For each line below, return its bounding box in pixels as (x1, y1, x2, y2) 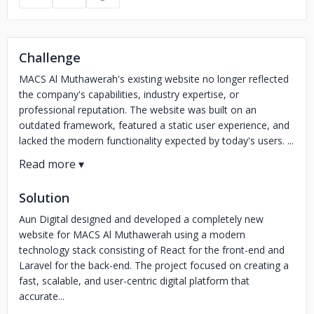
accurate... (19, 289, 64, 303)
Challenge (19, 49, 81, 66)
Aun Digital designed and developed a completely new (19, 212, 264, 226)
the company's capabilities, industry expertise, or (19, 88, 239, 101)
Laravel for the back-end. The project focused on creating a (19, 259, 289, 272)
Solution (19, 189, 69, 206)
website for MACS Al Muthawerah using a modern (19, 228, 245, 241)
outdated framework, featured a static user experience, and (19, 118, 289, 132)
